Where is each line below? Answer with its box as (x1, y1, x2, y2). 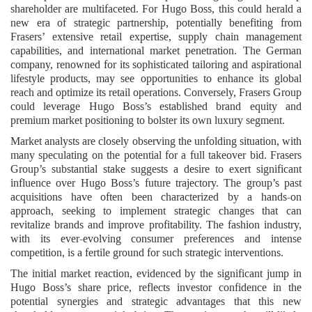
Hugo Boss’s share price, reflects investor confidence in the (10, 279, 302, 295)
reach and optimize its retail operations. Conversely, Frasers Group (10, 84, 302, 100)
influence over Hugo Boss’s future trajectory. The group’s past (10, 175, 302, 190)
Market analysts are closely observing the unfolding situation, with (10, 133, 302, 148)
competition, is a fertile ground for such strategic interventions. (10, 244, 283, 260)
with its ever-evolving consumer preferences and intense (10, 231, 302, 246)
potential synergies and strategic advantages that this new (10, 293, 302, 309)
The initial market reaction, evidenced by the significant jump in (10, 265, 302, 281)
